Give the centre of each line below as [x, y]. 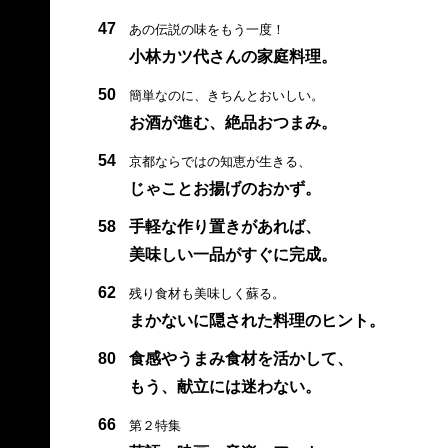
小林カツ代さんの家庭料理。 [232, 56]
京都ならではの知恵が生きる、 [219, 161]
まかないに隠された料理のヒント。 [256, 320]
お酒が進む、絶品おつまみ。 [232, 122]
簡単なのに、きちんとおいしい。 [226, 95]
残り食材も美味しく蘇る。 [206, 293]
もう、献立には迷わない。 [224, 386]
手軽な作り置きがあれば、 [224, 226]
